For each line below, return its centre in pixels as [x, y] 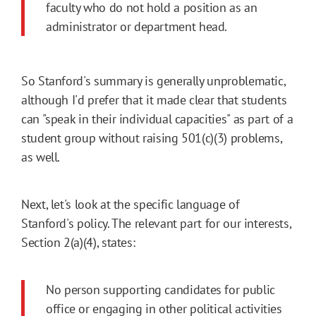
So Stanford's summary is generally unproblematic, [153, 81]
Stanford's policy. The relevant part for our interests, [156, 224]
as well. [42, 157]
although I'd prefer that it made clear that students [154, 100]
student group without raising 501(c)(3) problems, [152, 138]
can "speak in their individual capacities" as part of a [157, 119]
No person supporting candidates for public [160, 290]
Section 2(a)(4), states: [83, 243]
